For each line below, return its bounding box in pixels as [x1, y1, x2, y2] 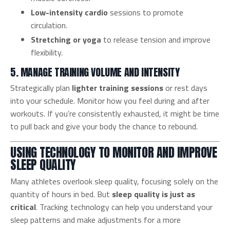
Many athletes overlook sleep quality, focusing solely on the [10, 175, 218, 188]
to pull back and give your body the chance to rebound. [10, 120, 198, 133]
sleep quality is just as [112, 188, 195, 201]
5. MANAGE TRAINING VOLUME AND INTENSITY [10, 64, 180, 81]
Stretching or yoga [31, 33, 101, 46]
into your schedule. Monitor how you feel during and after [10, 94, 209, 107]
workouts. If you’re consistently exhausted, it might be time [10, 107, 219, 120]
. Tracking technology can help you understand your [36, 201, 213, 214]
